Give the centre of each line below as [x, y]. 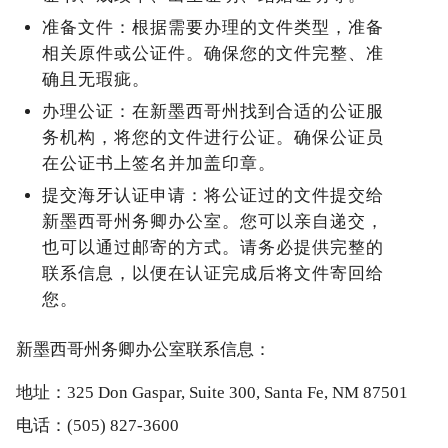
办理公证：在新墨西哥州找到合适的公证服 [212, 112]
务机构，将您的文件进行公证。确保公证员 [212, 138]
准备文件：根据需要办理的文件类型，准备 [212, 28]
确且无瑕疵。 [95, 80]
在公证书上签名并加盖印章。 [158, 164]
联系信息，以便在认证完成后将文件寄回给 [212, 274]
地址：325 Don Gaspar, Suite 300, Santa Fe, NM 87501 [212, 393]
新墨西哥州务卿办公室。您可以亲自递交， [212, 222]
